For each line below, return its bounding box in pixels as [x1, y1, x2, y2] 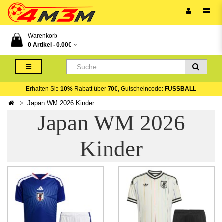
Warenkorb [28, 32, 57, 39]
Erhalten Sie [26, 85, 60, 92]
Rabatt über [73, 85, 108, 92]
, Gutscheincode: [118, 85, 165, 92]
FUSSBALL [165, 85, 196, 92]
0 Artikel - [28, 41, 56, 48]
